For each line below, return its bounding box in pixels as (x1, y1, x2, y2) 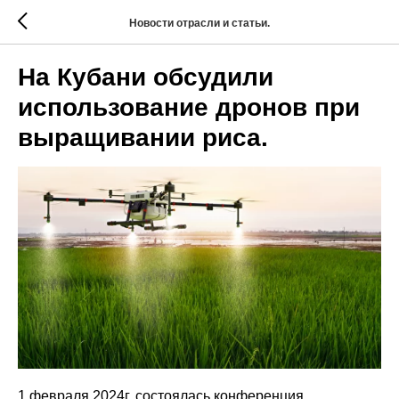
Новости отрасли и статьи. (129, 16, 270, 29)
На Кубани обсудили (18, 63, 273, 91)
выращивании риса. (18, 124, 268, 151)
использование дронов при (18, 94, 360, 121)
